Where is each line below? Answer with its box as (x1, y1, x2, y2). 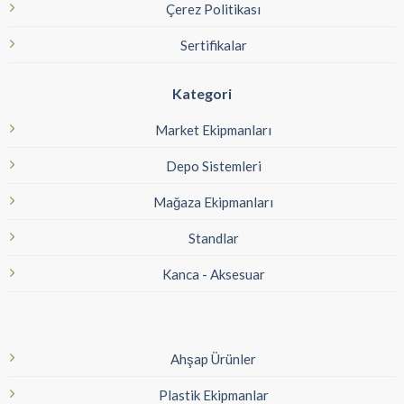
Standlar (188, 230, 239, 247)
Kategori (172, 85, 232, 103)
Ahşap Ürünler (170, 351, 256, 368)
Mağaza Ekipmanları (153, 194, 273, 211)
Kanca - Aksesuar (161, 266, 265, 283)
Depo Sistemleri (165, 158, 262, 175)
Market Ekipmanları (155, 122, 271, 139)
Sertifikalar (179, 37, 247, 54)
